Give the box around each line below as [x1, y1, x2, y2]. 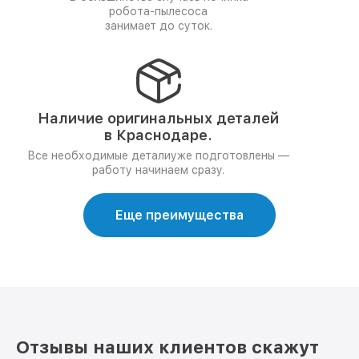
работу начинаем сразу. [92, 163, 224, 176]
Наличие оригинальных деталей [38, 110, 279, 127]
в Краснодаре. [104, 127, 212, 143]
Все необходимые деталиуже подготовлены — [27, 149, 289, 162]
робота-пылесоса [109, 5, 208, 18]
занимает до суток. [104, 19, 212, 32]
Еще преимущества [115, 208, 244, 223]
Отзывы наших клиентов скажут [16, 337, 319, 357]
